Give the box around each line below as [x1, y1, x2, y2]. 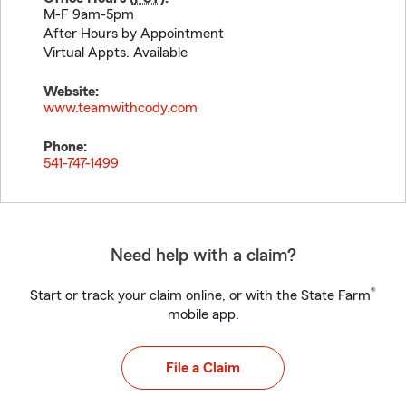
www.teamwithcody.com [43, 101, 198, 115]
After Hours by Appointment [43, 26, 224, 41]
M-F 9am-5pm [43, 7, 134, 22]
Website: [43, 84, 99, 99]
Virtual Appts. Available [43, 45, 188, 60]
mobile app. [167, 307, 239, 322]
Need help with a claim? [110, 246, 296, 265]
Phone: [43, 140, 87, 154]
